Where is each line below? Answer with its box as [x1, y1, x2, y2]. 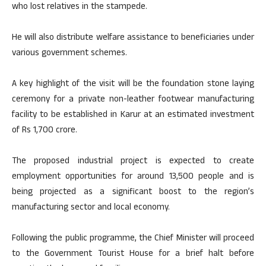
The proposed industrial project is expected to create [12, 154, 254, 169]
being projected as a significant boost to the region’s [12, 185, 254, 200]
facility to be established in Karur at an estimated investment [12, 107, 254, 123]
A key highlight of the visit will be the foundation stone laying [12, 77, 254, 92]
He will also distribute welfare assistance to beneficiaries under [12, 30, 254, 46]
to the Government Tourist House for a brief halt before [12, 246, 254, 262]
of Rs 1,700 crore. [12, 123, 77, 138]
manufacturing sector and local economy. [12, 200, 170, 216]
